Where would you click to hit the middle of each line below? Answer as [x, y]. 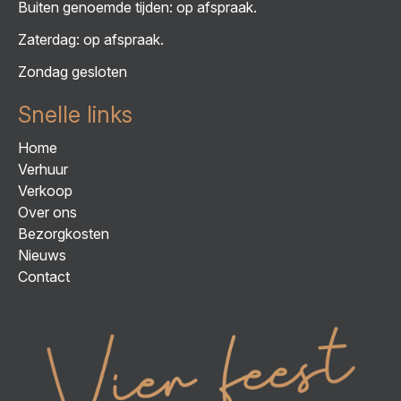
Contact [44, 276]
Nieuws [42, 255]
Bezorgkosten [64, 233]
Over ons [47, 212]
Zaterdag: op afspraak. [91, 39]
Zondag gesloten [73, 71]
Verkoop [45, 190]
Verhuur [43, 169]
